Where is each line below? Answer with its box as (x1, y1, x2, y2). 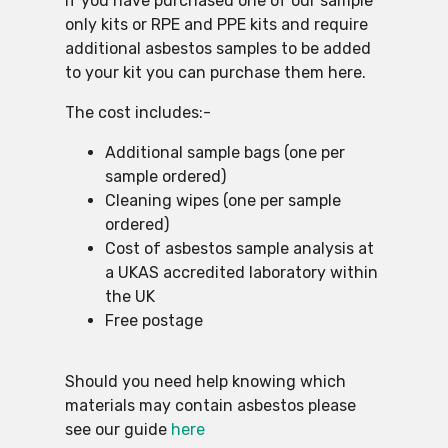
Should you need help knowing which (64, 372, 346, 392)
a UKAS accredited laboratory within (104, 263, 378, 283)
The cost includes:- (64, 103, 211, 123)
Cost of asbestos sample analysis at (104, 239, 374, 259)
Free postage (104, 311, 203, 331)
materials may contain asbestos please (64, 396, 356, 416)
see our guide (64, 420, 171, 440)
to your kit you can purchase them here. (64, 63, 366, 83)
